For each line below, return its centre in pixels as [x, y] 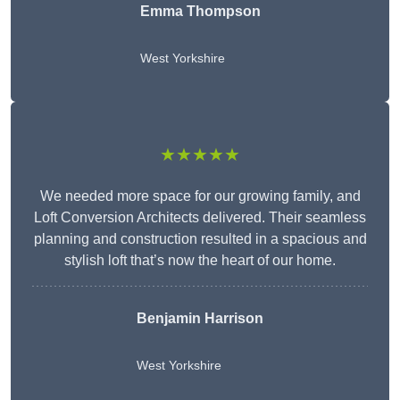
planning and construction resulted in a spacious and [200, 239]
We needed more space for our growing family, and [200, 196]
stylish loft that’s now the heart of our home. [200, 261]
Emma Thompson [200, 12]
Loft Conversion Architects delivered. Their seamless [200, 218]
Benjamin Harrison [200, 319]
